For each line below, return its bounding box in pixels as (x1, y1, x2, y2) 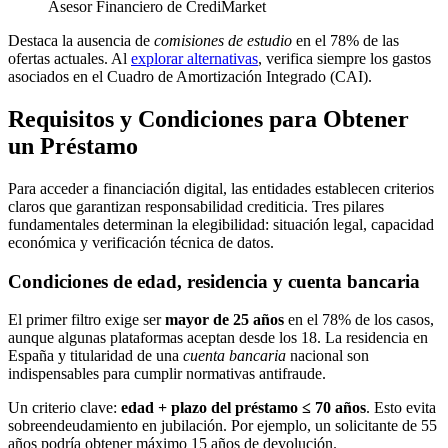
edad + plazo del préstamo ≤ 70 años (121, 399, 366, 417)
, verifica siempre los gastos (258, 50, 431, 68)
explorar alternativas (131, 50, 258, 68)
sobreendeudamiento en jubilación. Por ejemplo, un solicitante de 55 (8, 417, 437, 435)
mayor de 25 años (165, 311, 284, 329)
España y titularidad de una (8, 347, 183, 365)
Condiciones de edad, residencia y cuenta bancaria (8, 270, 420, 292)
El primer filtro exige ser (8, 311, 165, 329)
